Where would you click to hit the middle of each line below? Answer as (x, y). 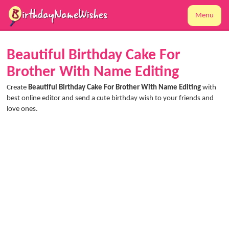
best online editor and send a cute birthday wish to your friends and (110, 98)
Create (17, 88)
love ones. (22, 109)
